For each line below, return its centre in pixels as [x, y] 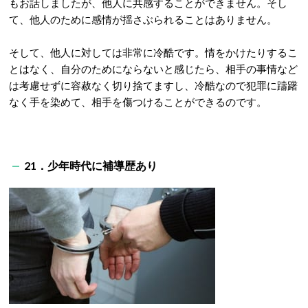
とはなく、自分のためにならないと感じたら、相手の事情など [153, 69]
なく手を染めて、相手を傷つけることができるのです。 [138, 102]
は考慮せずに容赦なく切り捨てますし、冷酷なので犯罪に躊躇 [153, 85]
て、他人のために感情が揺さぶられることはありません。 [143, 19]
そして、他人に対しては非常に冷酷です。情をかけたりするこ [153, 52]
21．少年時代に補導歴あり [91, 165]
